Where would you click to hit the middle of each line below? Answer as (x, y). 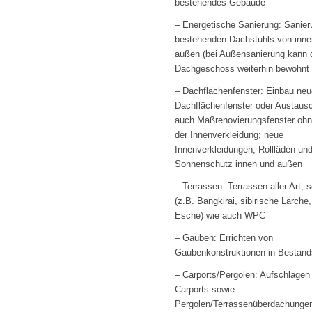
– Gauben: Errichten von (224, 237)
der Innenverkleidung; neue (229, 134)
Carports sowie (205, 289)
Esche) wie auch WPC (220, 215)
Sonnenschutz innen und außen (239, 164)
